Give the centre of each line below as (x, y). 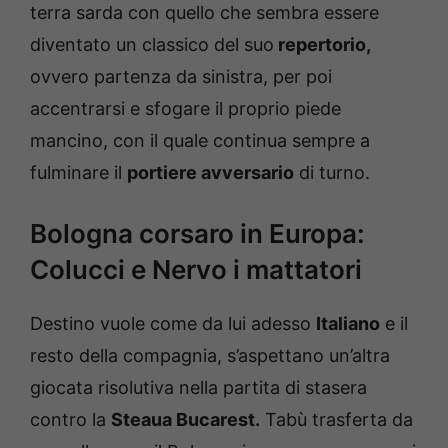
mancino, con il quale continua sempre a (200, 140)
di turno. (332, 172)
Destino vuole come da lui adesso (173, 323)
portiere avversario (210, 172)
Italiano (348, 323)
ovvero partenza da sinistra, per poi (181, 76)
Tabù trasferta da (336, 419)
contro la (70, 419)
